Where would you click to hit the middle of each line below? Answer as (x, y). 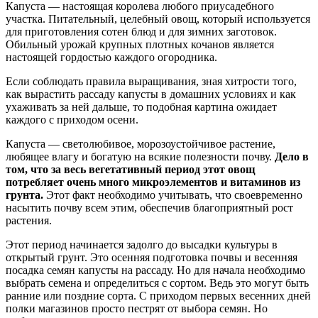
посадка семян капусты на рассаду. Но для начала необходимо (155, 270)
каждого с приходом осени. (72, 120)
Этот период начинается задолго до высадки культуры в (142, 245)
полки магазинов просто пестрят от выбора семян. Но (137, 309)
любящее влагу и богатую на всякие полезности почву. (140, 157)
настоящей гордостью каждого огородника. (111, 57)
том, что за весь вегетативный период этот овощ (131, 170)
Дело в (292, 157)
